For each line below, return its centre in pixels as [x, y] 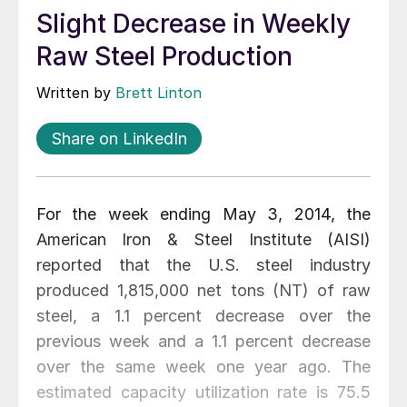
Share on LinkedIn [119, 139]
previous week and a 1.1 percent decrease [203, 342]
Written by [76, 93]
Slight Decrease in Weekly [194, 24]
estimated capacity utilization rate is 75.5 [203, 392]
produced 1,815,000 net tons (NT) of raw [203, 291]
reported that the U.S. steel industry [203, 265]
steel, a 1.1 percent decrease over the [203, 316]
